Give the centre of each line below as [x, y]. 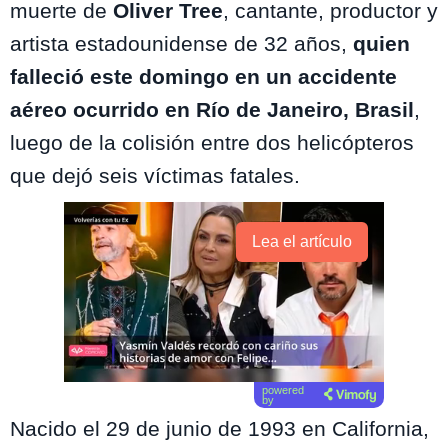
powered [283, 389]
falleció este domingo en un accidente [203, 76]
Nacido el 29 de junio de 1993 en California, [219, 428]
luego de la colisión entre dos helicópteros [212, 142]
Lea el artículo [302, 241]
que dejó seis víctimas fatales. [155, 175]
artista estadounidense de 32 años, [181, 43]
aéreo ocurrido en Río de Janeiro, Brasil [212, 109]
